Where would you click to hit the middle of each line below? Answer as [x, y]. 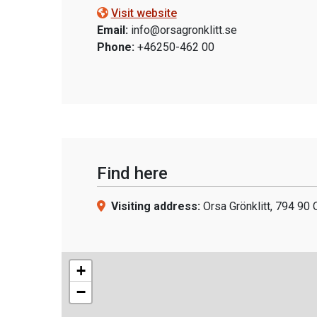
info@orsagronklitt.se [184, 30]
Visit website [144, 13]
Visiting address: [155, 206]
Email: [112, 30]
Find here [132, 173]
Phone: [115, 47]
